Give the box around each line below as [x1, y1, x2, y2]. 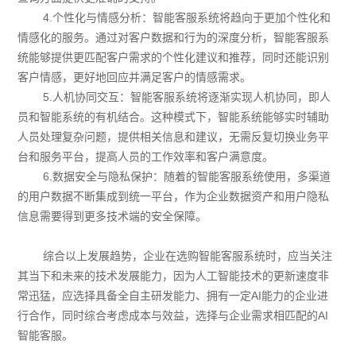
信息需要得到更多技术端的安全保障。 [17, 209, 207, 222]
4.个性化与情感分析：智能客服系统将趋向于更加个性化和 [43, 10, 331, 24]
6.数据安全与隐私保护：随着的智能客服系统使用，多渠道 [43, 169, 331, 183]
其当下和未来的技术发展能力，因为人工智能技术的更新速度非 [17, 269, 330, 282]
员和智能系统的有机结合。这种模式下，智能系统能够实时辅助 [17, 110, 330, 123]
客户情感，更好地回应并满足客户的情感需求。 [17, 70, 252, 83]
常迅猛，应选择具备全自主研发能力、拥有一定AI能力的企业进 [17, 288, 329, 302]
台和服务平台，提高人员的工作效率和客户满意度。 [17, 149, 274, 163]
